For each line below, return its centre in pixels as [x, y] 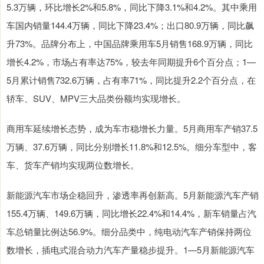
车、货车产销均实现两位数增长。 [73, 165]
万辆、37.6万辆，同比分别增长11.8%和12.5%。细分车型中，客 [132, 147]
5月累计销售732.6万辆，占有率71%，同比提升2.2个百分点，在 [131, 80]
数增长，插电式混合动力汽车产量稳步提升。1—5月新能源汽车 [131, 250]
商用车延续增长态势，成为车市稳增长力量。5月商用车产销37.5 [132, 128]
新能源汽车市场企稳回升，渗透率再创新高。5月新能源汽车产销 [133, 195]
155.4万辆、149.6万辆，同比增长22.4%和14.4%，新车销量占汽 [131, 213]
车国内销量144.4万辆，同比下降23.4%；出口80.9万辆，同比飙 [130, 25]
